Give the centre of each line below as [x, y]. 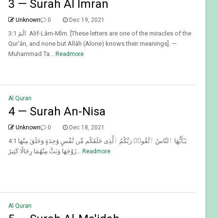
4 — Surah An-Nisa [57, 112]
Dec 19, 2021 [87, 20]
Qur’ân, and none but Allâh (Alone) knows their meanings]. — [92, 44]
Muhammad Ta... [31, 54]
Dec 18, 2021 [87, 128]
